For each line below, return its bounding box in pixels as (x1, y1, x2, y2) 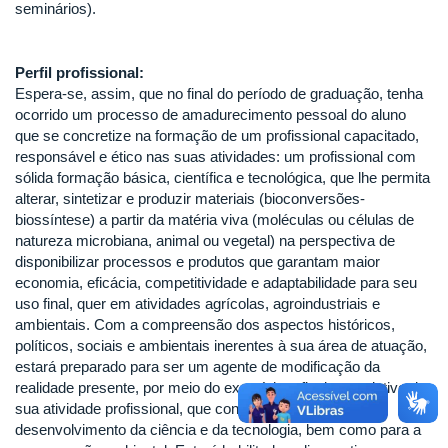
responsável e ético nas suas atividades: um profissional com (15, 148, 416, 166)
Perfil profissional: (15, 64, 148, 82)
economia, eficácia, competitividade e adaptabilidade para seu (15, 274, 417, 292)
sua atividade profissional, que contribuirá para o (15, 400, 328, 418)
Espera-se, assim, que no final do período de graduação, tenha (15, 85, 423, 103)
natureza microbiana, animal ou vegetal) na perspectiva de (15, 232, 395, 250)
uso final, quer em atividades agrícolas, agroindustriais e (15, 295, 380, 313)
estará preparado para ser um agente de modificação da (15, 358, 380, 376)
